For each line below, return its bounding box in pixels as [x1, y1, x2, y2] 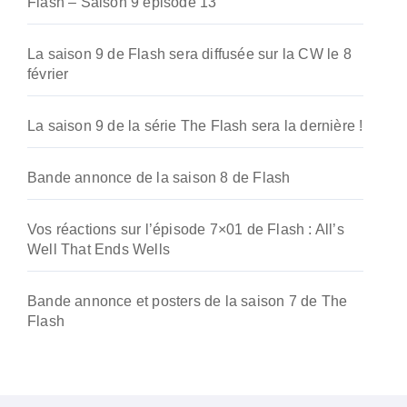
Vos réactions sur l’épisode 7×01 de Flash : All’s [27, 222, 344, 237]
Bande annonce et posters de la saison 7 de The [27, 293, 348, 309]
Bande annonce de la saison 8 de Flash [27, 170, 291, 185]
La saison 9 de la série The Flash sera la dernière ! [27, 118, 363, 134]
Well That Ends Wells [27, 242, 170, 257]
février [27, 66, 69, 82]
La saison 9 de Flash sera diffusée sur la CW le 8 [27, 46, 352, 62]
